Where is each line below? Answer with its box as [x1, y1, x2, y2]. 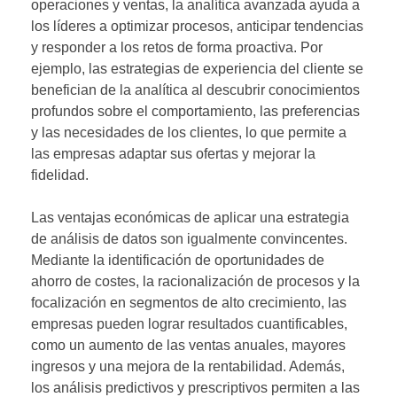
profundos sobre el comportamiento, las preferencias [31, 103, 360, 119]
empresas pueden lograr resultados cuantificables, [31, 315, 347, 331]
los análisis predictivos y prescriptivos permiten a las [31, 379, 360, 395]
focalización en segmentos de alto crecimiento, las [31, 294, 346, 310]
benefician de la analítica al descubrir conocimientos [31, 82, 360, 97]
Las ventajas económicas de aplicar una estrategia [31, 209, 349, 225]
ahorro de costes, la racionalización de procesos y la [31, 273, 360, 289]
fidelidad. [31, 167, 89, 183]
